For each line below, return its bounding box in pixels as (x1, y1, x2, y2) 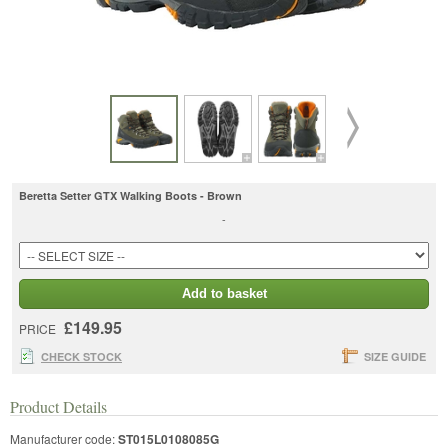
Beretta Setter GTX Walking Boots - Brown (19, 187, 242, 203)
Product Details (10, 395, 107, 417)
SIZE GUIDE (364, 348, 426, 364)
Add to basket (181, 285, 267, 301)
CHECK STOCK (41, 348, 122, 364)
